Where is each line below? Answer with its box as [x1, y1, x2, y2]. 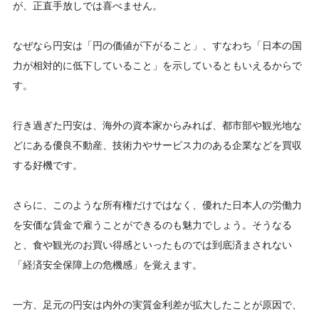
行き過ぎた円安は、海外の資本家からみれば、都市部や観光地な [13, 120, 302, 131]
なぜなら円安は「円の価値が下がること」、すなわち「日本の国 [13, 40, 302, 51]
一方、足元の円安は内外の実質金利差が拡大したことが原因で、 [13, 299, 302, 310]
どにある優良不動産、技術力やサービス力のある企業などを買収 [13, 140, 302, 151]
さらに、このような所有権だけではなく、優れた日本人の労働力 [13, 199, 302, 211]
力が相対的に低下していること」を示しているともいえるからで [13, 60, 302, 71]
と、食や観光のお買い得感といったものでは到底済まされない [13, 239, 292, 251]
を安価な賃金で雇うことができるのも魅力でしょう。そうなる [13, 219, 292, 231]
